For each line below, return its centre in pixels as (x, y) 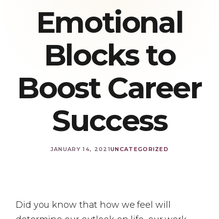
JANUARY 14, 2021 (80, 149)
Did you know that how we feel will (93, 205)
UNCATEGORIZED (140, 149)
